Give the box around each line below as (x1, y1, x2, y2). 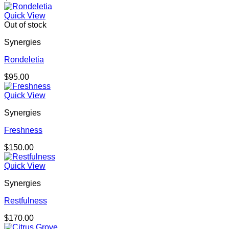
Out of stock (4, 20, 47, 30)
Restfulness (4, 196, 47, 205)
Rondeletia (4, 55, 44, 64)
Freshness (4, 126, 42, 135)
